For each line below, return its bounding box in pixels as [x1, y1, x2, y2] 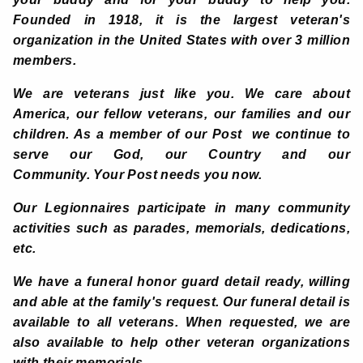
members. [13, 53, 77, 68]
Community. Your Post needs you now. [13, 168, 263, 182]
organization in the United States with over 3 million [13, 33, 350, 48]
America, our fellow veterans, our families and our [13, 107, 350, 122]
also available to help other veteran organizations [13, 335, 350, 350]
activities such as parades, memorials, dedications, [13, 221, 350, 236]
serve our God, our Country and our [13, 147, 350, 162]
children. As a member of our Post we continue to [13, 127, 350, 142]
